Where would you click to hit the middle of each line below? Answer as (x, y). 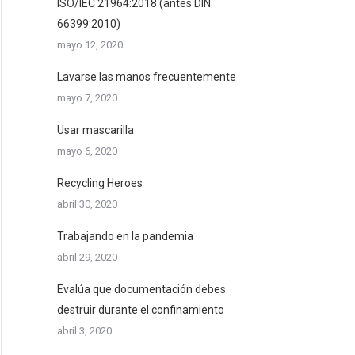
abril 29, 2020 (87, 257)
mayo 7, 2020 (87, 98)
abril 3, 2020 (84, 331)
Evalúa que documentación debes (141, 289)
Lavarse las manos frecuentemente (147, 77)
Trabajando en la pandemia (125, 236)
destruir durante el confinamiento (141, 310)
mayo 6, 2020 (87, 151)
